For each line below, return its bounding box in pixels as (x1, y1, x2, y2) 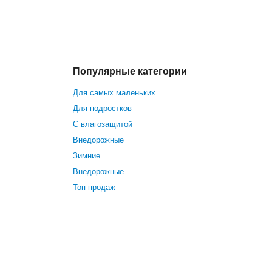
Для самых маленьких (72, 87, 155, 97)
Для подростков (72, 103, 132, 113)
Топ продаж (72, 182, 115, 192)
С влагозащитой (72, 119, 132, 129)
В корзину (190, 76, 235, 87)
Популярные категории (72, 66, 187, 76)
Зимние (72, 151, 100, 160)
